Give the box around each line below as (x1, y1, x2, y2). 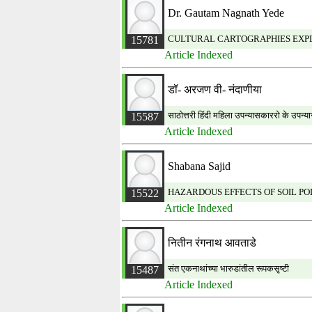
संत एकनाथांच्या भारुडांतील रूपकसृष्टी (168, 263, 289, 274)
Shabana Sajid (168, 160, 231, 172)
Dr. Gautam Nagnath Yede (168, 7, 284, 19)
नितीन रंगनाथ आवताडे (168, 237, 256, 249)
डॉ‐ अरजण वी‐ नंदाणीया (168, 84, 262, 95)
